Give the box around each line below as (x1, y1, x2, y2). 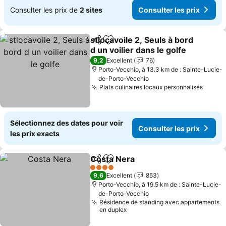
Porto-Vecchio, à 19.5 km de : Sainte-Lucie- (98, 181, 222, 188)
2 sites (80, 5, 102, 14)
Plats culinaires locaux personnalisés (99, 83, 203, 91)
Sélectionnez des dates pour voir (10, 119, 123, 127)
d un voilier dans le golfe (90, 45, 187, 55)
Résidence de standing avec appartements (99, 198, 220, 206)
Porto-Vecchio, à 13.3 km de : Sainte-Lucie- (98, 66, 223, 73)
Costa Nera (90, 154, 135, 164)
